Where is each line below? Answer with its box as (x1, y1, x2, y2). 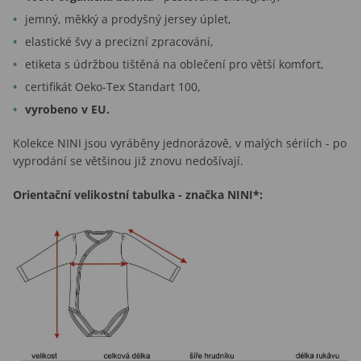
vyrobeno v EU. (25, 101, 110, 117)
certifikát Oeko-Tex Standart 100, (25, 78, 201, 94)
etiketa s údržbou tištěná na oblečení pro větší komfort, (25, 56, 324, 72)
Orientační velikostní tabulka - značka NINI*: (13, 186, 263, 202)
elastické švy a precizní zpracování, (25, 33, 214, 49)
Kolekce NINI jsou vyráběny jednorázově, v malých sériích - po (13, 135, 346, 151)
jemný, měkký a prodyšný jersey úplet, (25, 10, 231, 27)
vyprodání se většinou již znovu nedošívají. (13, 152, 243, 168)
